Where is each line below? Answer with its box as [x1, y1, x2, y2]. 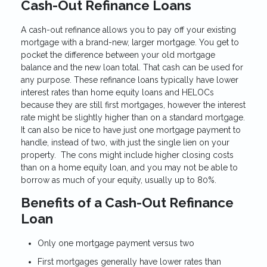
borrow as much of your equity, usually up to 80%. [21, 175, 216, 185]
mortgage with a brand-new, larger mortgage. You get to [21, 37, 239, 47]
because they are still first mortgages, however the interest [21, 100, 246, 110]
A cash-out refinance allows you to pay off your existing [21, 24, 236, 35]
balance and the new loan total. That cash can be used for [21, 62, 243, 72]
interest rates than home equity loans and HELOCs [21, 87, 214, 97]
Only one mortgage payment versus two [38, 238, 194, 248]
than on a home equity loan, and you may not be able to [21, 162, 238, 172]
